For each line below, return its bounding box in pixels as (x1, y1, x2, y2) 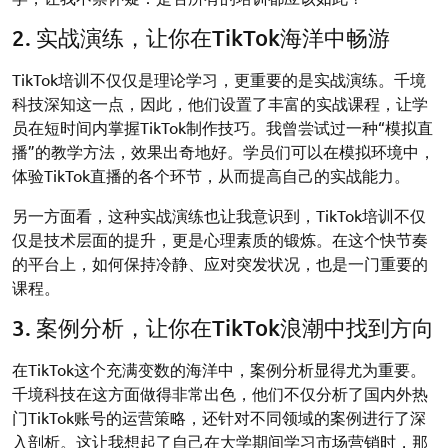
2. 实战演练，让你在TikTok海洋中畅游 (12, 24, 390, 51)
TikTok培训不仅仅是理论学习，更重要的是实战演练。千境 (12, 69, 426, 89)
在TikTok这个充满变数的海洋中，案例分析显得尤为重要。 (12, 359, 426, 379)
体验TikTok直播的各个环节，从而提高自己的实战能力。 (12, 165, 410, 185)
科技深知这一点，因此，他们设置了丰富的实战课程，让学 (12, 93, 428, 113)
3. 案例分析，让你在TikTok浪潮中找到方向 (12, 314, 434, 341)
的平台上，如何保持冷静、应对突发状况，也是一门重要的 (12, 253, 428, 273)
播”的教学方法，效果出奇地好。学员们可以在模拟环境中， (12, 141, 435, 161)
